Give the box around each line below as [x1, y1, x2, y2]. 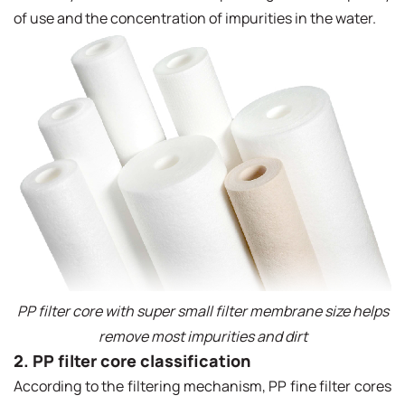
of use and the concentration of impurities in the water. [14, 7, 376, 28]
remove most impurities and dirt [98, 325, 307, 346]
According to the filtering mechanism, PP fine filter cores [14, 375, 391, 396]
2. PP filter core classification [14, 349, 250, 372]
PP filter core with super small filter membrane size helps [16, 300, 389, 321]
